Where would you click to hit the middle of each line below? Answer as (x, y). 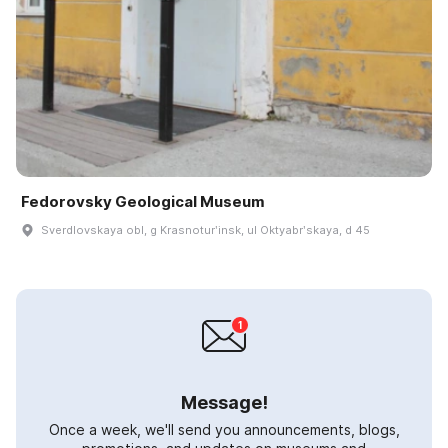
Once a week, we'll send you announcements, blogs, (224, 429)
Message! (224, 402)
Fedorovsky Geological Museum (143, 201)
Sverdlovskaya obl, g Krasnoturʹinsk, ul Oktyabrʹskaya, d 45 (205, 229)
